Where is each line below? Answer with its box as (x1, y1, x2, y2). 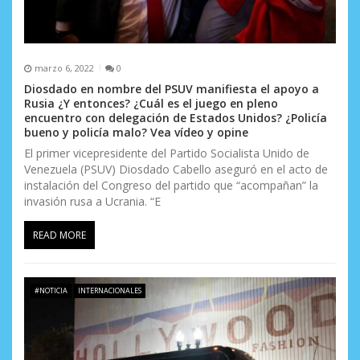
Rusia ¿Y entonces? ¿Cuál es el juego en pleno (24, 96, 278, 112)
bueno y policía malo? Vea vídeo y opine (24, 125, 248, 141)
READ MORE (33, 228, 86, 243)
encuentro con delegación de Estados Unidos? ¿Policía (24, 110, 327, 126)
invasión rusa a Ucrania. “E (24, 194, 161, 210)
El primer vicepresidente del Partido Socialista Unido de (24, 145, 309, 162)
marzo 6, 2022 (34, 61, 94, 74)
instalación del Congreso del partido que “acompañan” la (24, 178, 318, 194)
